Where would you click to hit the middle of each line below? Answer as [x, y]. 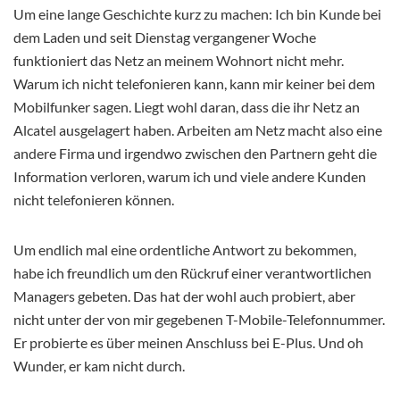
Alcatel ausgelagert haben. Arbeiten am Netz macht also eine [198, 130]
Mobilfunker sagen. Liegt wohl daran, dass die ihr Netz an [187, 107]
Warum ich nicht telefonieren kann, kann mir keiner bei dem [194, 84]
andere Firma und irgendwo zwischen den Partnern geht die [195, 154]
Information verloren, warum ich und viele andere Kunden [190, 177]
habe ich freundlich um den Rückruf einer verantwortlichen [192, 273]
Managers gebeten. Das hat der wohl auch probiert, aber [184, 296]
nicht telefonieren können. [94, 200]
